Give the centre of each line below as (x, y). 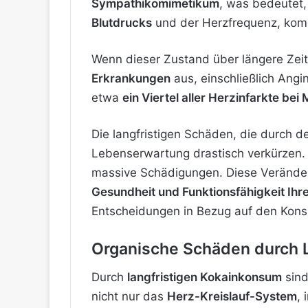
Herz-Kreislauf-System (232, 297)
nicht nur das (129, 297)
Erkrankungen (131, 78)
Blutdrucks (122, 22)
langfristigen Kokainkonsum (205, 277)
